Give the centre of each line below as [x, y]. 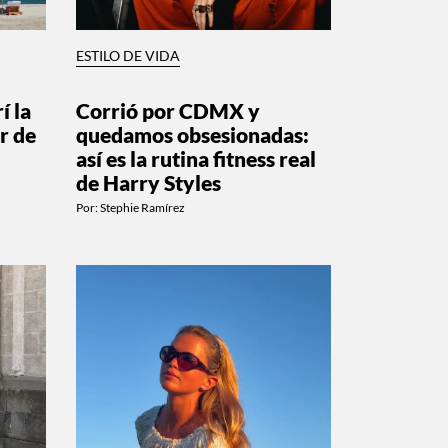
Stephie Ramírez [142, 207]
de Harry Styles [148, 182]
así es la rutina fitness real [196, 158]
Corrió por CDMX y [168, 110]
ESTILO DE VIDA [128, 55]
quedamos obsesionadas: [192, 134]
